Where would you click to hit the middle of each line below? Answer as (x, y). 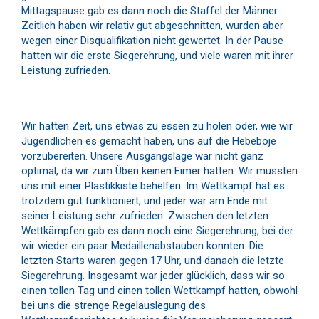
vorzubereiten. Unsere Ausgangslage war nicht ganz (142, 156)
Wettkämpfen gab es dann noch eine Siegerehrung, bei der (157, 231)
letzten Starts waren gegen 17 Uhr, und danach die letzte (153, 261)
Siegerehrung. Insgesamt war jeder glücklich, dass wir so (153, 276)
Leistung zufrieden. (66, 70)
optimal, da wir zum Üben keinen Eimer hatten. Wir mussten (159, 171)
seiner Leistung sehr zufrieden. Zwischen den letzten (145, 216)
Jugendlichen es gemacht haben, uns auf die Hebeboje (149, 141)
